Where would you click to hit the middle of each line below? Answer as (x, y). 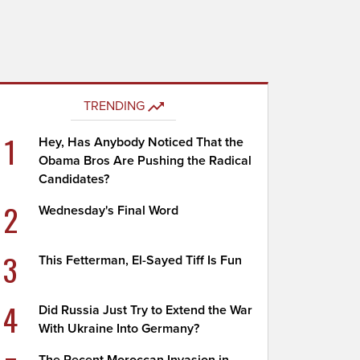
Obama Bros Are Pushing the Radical (145, 161)
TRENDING (114, 106)
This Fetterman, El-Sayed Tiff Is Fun (141, 260)
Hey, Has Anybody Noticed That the (141, 142)
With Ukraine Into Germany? (119, 329)
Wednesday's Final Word (109, 211)
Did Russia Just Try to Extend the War (146, 310)
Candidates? (74, 179)
